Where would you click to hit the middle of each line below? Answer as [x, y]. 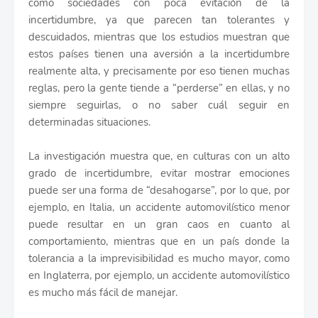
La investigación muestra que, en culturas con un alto [159, 156]
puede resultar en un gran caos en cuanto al [159, 224]
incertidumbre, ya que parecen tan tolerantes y [159, 20]
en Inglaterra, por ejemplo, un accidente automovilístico [159, 275]
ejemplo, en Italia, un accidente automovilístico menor [159, 207]
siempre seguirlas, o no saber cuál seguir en [159, 105]
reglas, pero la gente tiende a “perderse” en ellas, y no [159, 88]
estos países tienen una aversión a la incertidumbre [159, 54]
